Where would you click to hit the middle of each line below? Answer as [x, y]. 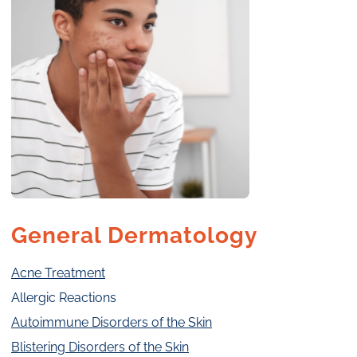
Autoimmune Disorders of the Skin [112, 323]
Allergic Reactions [64, 298]
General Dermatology [134, 236]
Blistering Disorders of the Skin [100, 347]
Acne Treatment [58, 273]
